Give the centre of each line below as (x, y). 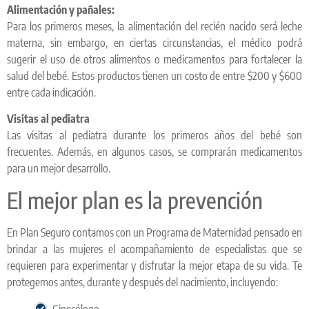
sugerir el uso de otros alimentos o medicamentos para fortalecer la (154, 59)
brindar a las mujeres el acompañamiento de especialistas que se (154, 249)
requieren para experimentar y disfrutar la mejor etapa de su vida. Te (154, 265)
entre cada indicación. (51, 92)
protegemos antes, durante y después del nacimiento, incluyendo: (142, 282)
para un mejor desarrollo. (59, 169)
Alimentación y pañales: (61, 9)
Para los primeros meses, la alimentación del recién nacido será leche (154, 26)
